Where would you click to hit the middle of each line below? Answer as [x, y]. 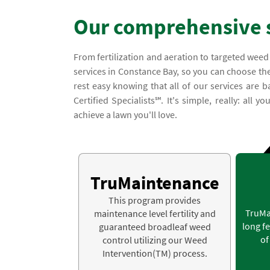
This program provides [155, 200]
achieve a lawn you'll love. [125, 115]
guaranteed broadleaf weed [155, 227]
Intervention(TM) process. [155, 253]
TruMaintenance [155, 183]
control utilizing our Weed [155, 240]
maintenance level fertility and [155, 214]
